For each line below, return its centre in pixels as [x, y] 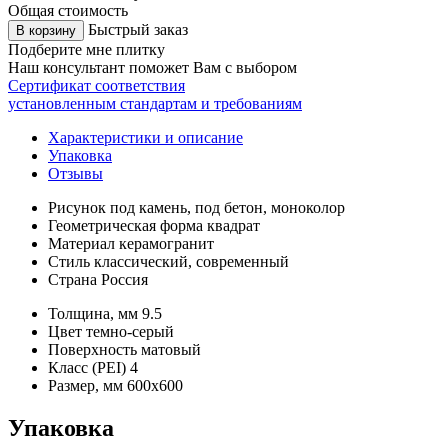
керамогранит [166, 244]
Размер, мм [85, 386]
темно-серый [130, 332]
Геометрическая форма [125, 226]
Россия [124, 280]
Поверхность [92, 350]
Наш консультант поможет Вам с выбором [152, 68]
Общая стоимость [68, 11]
